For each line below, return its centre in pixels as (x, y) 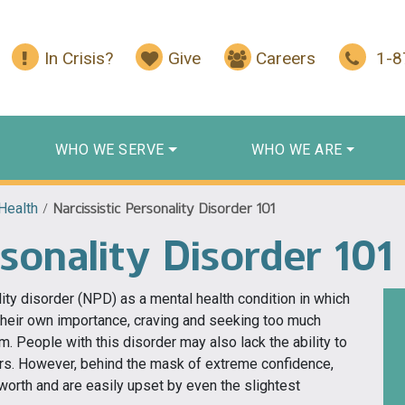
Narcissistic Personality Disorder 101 (164, 208)
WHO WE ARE (297, 149)
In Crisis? (78, 59)
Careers (286, 59)
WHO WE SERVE (109, 149)
